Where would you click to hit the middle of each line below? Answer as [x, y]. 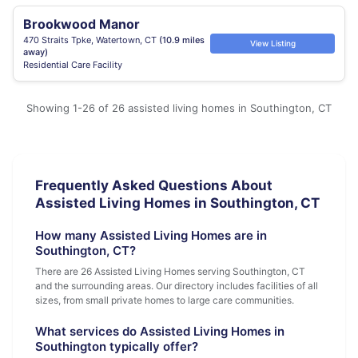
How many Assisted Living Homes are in [151, 235]
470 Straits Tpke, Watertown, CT [91, 40]
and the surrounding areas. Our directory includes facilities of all [177, 286]
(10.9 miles [182, 40]
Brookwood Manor [82, 24]
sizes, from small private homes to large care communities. [165, 300]
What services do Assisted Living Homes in [160, 331]
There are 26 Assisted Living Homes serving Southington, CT [170, 271]
